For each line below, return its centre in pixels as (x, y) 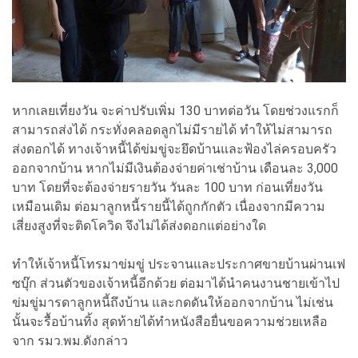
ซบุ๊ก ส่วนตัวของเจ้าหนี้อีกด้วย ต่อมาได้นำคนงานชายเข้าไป (176, 284)
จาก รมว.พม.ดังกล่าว (70, 341)
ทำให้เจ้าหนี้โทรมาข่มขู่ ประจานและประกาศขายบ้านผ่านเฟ (179, 265)
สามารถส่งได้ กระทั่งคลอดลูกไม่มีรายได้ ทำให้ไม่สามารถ (172, 130)
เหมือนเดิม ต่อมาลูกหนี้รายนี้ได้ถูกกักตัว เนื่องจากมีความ (169, 207)
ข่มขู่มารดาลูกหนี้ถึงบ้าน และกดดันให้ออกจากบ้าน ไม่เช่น (173, 303)
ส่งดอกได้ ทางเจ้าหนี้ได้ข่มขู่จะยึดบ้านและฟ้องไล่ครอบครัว (174, 149)
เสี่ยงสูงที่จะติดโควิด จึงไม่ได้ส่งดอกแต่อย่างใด (139, 226)
